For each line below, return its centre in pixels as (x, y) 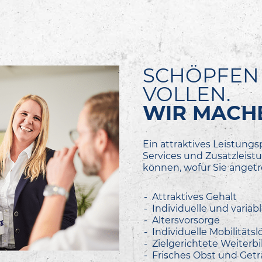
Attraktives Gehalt (194, 196)
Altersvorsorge (186, 220)
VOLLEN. (187, 93)
